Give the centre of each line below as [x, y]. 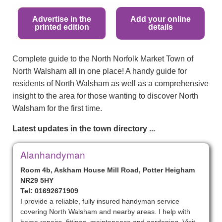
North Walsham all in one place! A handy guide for [100, 71]
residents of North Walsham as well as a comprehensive [111, 83]
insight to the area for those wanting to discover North [105, 96]
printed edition [62, 27]
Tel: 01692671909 [49, 191]
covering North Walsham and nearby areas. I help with [105, 212]
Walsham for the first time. [57, 108]
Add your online [160, 19]
